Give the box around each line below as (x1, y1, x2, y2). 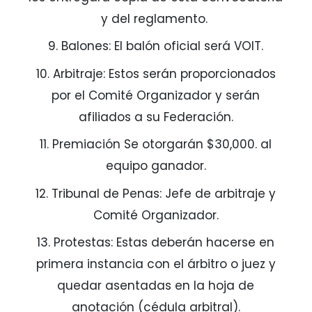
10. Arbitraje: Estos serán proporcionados (36, 65, 276, 82)
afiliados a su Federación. (78, 108, 233, 125)
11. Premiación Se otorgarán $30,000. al (40, 136, 272, 153)
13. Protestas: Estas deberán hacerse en (37, 234, 275, 251)
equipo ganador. (105, 157, 206, 175)
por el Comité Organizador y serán (52, 86, 260, 104)
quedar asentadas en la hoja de (57, 277, 255, 295)
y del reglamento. (100, 10, 211, 27)
